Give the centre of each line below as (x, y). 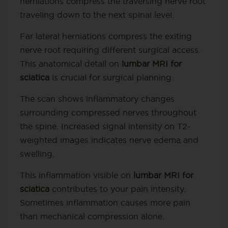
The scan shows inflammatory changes (97, 98)
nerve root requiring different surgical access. (110, 50)
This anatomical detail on (70, 63)
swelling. (37, 153)
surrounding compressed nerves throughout (108, 112)
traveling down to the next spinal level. (97, 15)
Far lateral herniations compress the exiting (106, 36)
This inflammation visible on (76, 175)
